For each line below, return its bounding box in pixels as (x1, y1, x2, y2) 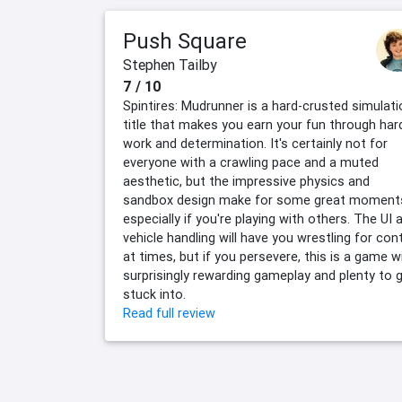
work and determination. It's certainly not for (123, 135, 388, 153)
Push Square (123, 28, 247, 55)
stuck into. (123, 286, 186, 303)
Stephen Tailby (123, 56, 217, 74)
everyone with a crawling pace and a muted (123, 154, 379, 171)
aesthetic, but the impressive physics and (123, 173, 370, 190)
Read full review (123, 305, 215, 322)
